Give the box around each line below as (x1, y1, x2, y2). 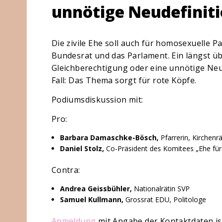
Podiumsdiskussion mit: (51, 94, 143, 105)
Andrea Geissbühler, (60, 184, 132, 193)
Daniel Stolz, (60, 144, 105, 153)
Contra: (51, 165, 80, 175)
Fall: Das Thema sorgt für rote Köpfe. (51, 75, 197, 86)
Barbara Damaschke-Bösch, (60, 133, 159, 142)
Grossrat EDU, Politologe (123, 195, 207, 204)
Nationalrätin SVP (132, 184, 190, 193)
